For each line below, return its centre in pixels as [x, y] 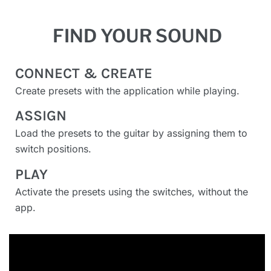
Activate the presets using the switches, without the [132, 191]
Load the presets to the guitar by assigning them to [131, 133]
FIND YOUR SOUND [137, 35]
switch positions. [53, 149]
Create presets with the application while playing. [127, 90]
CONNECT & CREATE [84, 73]
